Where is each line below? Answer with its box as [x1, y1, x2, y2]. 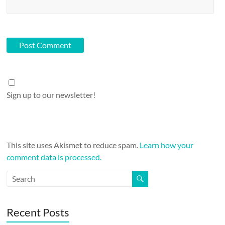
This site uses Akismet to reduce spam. [7, 140, 140, 150]
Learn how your [140, 140, 194, 150]
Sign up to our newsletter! [7, 89, 96, 99]
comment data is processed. [7, 152, 102, 162]
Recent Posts [7, 205, 70, 219]
